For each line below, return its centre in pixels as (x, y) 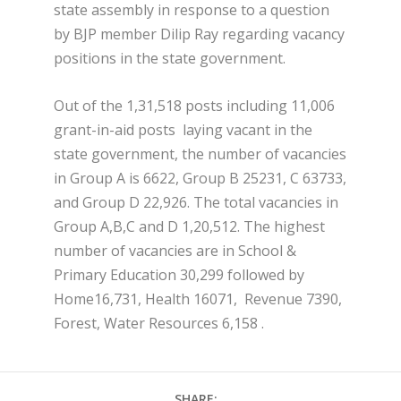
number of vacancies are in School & (175, 250)
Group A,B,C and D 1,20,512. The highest (189, 226)
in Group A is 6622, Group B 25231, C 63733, (200, 178)
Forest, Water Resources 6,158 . (159, 323)
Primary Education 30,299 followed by (179, 274)
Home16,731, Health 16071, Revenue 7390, (198, 299)
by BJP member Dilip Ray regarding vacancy (199, 34)
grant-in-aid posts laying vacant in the (183, 129)
